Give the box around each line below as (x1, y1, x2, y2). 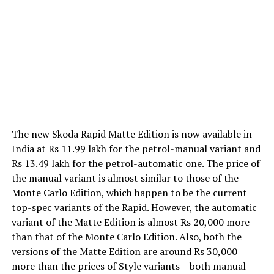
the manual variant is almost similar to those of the (11, 171, 239, 185)
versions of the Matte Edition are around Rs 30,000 (11, 245, 237, 259)
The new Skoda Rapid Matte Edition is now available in (11, 127, 252, 141)
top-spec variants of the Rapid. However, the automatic (11, 201, 257, 215)
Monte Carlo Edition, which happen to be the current (11, 186, 247, 200)
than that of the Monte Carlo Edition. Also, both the (11, 230, 242, 244)
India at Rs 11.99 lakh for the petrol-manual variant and (11, 142, 261, 156)
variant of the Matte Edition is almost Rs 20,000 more (11, 215, 250, 229)
